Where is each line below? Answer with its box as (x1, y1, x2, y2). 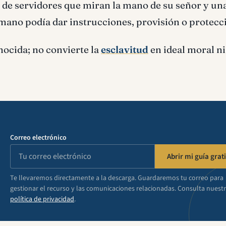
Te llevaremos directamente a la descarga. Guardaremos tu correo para (10, 173, 224, 183)
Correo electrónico (10, 133, 67, 143)
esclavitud (101, 43, 148, 55)
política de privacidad (10, 194, 75, 204)
